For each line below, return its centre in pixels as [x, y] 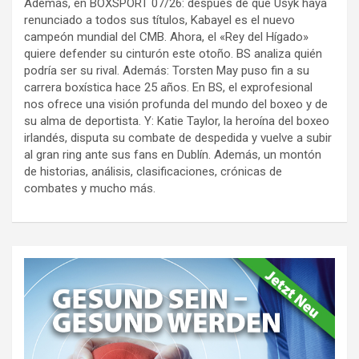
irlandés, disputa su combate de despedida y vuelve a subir [178, 138]
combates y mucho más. [90, 189]
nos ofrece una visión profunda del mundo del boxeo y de [176, 105]
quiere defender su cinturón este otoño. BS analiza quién [173, 54]
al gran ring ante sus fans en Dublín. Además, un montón [173, 155]
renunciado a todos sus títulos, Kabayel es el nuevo [159, 20]
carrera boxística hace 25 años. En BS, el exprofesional [168, 88]
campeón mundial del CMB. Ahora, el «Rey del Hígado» [166, 37]
